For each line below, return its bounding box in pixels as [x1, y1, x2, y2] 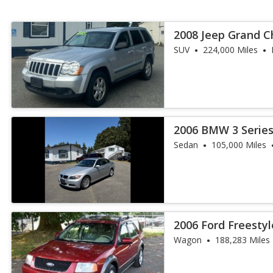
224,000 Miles [203, 44, 258, 55]
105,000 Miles [211, 139, 267, 151]
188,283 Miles [215, 234, 271, 246]
